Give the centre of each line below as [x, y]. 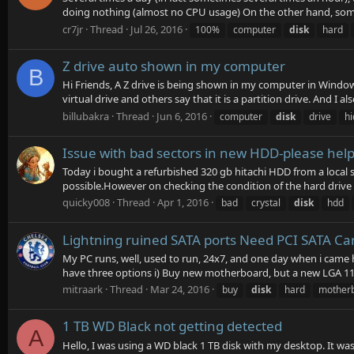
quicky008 [86, 203]
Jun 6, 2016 [182, 116]
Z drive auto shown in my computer [174, 66]
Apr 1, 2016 [183, 203]
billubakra [86, 116]
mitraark [83, 290]
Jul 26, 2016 [156, 29]
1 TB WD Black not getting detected [172, 326]
